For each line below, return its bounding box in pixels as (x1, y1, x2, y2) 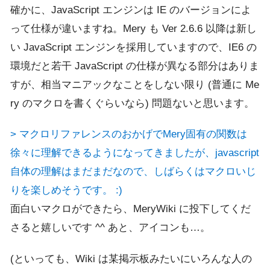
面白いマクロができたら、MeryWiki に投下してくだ (10, 203, 251, 215)
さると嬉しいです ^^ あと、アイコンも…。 (10, 222, 210, 234)
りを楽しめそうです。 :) (10, 184, 122, 196)
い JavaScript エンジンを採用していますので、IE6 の (10, 41, 257, 53)
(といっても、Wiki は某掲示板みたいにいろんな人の (10, 253, 252, 265)
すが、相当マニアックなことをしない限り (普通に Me (10, 78, 259, 90)
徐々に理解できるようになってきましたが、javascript (10, 147, 259, 159)
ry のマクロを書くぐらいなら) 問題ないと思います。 (10, 97, 254, 109)
